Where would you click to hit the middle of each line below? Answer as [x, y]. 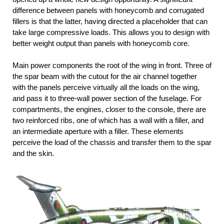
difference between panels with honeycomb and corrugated [108, 10]
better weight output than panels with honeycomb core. [101, 43]
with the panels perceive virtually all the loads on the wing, [106, 87]
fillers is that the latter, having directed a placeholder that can [110, 21]
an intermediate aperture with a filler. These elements [98, 131]
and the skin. [33, 153]
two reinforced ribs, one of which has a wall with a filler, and [108, 120]
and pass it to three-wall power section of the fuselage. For [107, 98]
